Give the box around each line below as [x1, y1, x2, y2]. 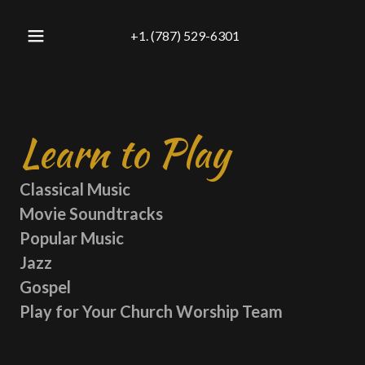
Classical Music [20, 179, 130, 199]
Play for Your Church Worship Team [20, 301, 283, 321]
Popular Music [20, 228, 124, 248]
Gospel [20, 277, 71, 297]
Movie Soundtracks [20, 204, 163, 223]
